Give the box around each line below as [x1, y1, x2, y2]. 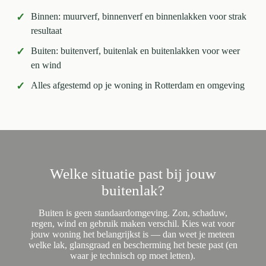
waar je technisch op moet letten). [70, 251, 196, 261]
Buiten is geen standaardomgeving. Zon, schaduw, [38, 208, 227, 218]
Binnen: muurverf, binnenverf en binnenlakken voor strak [30, 11, 246, 21]
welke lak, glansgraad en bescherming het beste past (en [28, 240, 237, 250]
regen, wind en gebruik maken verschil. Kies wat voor [31, 218, 235, 229]
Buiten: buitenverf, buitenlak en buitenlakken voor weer [30, 46, 240, 56]
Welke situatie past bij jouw [49, 166, 216, 182]
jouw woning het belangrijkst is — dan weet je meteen [31, 229, 235, 239]
